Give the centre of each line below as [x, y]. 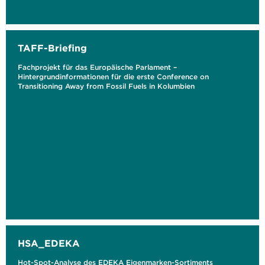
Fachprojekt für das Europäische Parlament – [97, 67]
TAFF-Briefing [52, 48]
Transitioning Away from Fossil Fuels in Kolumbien [106, 86]
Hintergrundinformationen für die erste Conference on [113, 77]
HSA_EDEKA [49, 243]
